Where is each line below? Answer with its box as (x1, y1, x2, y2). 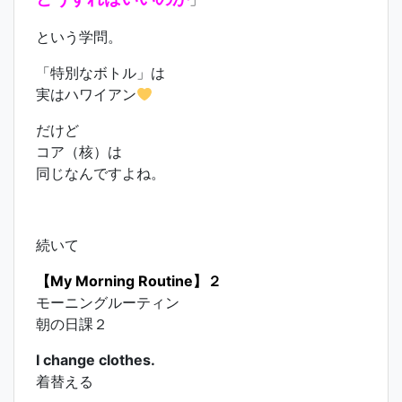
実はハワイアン (36, 85, 136, 103)
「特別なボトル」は (36, 64, 165, 82)
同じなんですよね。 (36, 164, 165, 182)
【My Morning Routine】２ (36, 272, 222, 290)
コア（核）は (36, 143, 122, 161)
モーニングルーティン (36, 293, 179, 311)
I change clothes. (36, 351, 155, 369)
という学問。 (36, 28, 122, 46)
